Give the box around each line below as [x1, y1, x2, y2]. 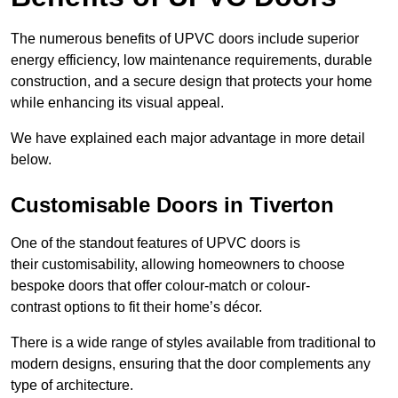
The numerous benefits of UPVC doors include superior [11, 31, 359, 47]
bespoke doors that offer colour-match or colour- [11, 278, 310, 294]
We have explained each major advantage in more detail [11, 131, 365, 147]
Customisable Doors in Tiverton [11, 193, 334, 218]
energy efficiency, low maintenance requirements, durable [11, 52, 372, 68]
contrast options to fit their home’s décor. [11, 299, 262, 315]
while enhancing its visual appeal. [11, 95, 224, 111]
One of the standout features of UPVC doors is [11, 235, 300, 251]
